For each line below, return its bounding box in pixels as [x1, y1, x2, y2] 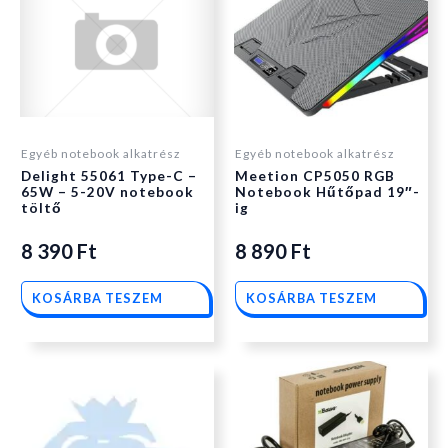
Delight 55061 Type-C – [21, 167, 197, 184]
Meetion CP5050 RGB [235, 167, 395, 184]
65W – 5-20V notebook [21, 183, 194, 200]
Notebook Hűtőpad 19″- [235, 183, 420, 200]
